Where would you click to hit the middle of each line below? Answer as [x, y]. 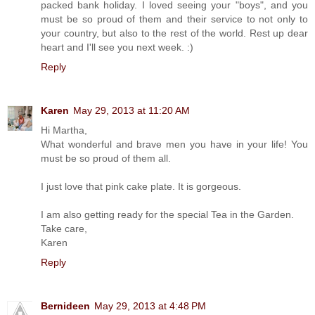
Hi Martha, [64, 130]
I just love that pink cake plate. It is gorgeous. [141, 186]
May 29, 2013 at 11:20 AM [131, 110]
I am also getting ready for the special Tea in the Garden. [167, 214]
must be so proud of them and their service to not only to [174, 19]
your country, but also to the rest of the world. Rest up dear [174, 33]
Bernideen [65, 306]
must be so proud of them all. [106, 158]
